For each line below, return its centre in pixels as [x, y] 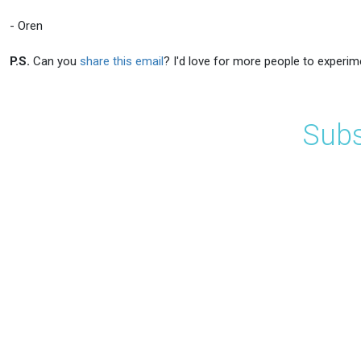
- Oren [26, 25]
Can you [55, 61]
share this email [122, 61]
